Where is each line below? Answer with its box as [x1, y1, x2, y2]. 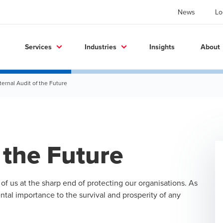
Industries [85, 41, 116, 52]
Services [25, 41, 52, 52]
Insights [149, 41, 175, 52]
